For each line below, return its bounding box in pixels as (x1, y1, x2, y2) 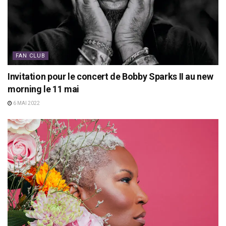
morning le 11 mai (8, 83, 79, 94)
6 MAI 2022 (12, 100, 40, 106)
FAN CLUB (16, 52, 45, 59)
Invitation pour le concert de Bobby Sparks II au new (8, 71, 213, 82)
